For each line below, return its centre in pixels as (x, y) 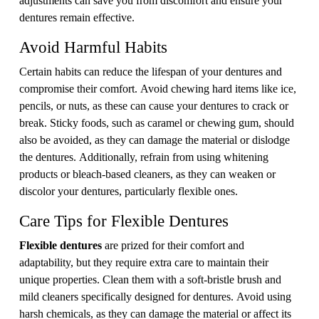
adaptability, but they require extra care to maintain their (144, 262)
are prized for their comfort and (174, 245)
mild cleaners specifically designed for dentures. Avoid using (155, 296)
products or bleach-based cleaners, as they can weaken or (147, 173)
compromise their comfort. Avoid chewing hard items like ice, (158, 88)
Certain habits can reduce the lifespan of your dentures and (151, 71)
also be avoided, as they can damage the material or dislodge (155, 139)
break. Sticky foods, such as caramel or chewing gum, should (157, 122)
